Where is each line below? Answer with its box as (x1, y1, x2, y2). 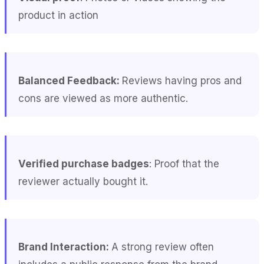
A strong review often (111, 240, 214, 253)
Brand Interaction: (18, 240, 111, 253)
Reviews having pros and (122, 74, 242, 87)
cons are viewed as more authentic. (18, 92, 191, 104)
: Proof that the (149, 157, 219, 170)
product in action (18, 9, 98, 21)
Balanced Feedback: (18, 74, 122, 87)
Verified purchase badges (18, 157, 149, 170)
